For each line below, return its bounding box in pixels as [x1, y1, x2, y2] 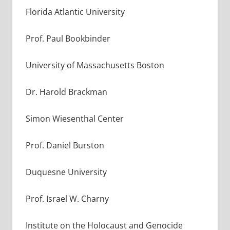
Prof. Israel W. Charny [25, 193, 109, 204]
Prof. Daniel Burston [25, 139, 104, 151]
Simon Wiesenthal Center [25, 112, 124, 124]
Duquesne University [25, 166, 107, 178]
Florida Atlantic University [25, 6, 125, 17]
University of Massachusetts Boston [25, 59, 164, 71]
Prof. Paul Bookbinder [25, 32, 110, 44]
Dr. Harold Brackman [25, 86, 107, 98]
